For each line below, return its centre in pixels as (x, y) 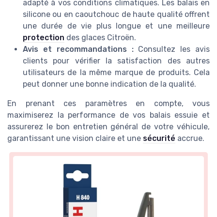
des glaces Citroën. (100, 37)
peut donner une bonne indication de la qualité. (109, 84)
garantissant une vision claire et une (75, 138)
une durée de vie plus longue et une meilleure (116, 26)
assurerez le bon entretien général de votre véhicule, (108, 126)
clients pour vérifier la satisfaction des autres (116, 61)
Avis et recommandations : (78, 49)
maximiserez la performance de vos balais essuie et (108, 115)
